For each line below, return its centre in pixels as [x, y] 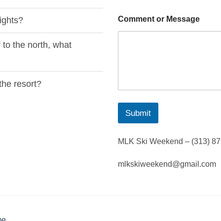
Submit [138, 113]
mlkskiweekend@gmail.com [167, 164]
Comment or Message [159, 19]
